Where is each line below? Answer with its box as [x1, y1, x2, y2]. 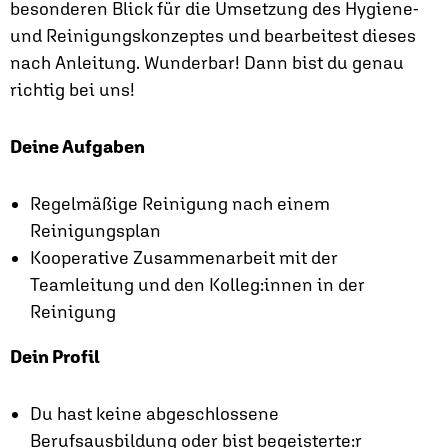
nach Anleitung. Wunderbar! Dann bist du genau [10, 52, 404, 73]
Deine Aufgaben [10, 136, 145, 157]
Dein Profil [10, 346, 100, 367]
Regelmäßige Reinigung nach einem [30, 193, 330, 214]
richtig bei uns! [10, 79, 135, 100]
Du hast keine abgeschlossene [30, 403, 279, 424]
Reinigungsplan [30, 220, 161, 241]
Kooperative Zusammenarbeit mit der [30, 247, 338, 268]
